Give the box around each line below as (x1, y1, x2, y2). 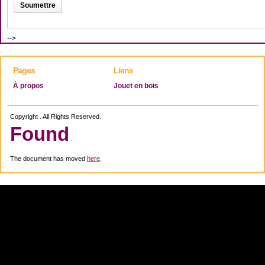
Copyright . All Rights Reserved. (10, 112, 101, 120)
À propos (13, 81, 44, 90)
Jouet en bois (114, 81, 159, 90)
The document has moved (10, 154, 87, 162)
